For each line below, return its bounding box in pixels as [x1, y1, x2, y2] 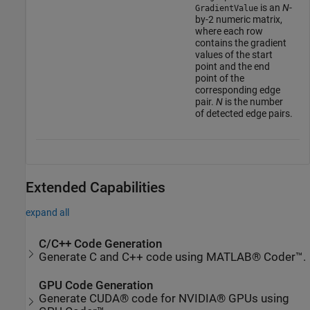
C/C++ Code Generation [39, 237, 163, 251]
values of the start [194, 48, 273, 60]
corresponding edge [194, 84, 280, 95]
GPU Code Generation [39, 278, 154, 292]
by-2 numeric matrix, [194, 13, 282, 25]
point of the [194, 72, 244, 84]
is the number [222, 95, 283, 107]
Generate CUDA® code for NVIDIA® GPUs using [39, 291, 290, 305]
